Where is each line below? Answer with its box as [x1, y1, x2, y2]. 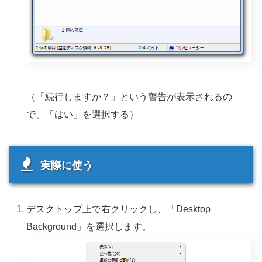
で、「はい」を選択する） [26, 109, 139, 119]
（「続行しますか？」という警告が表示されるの [26, 91, 233, 102]
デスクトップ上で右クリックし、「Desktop [26, 204, 211, 214]
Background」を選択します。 [26, 221, 152, 232]
